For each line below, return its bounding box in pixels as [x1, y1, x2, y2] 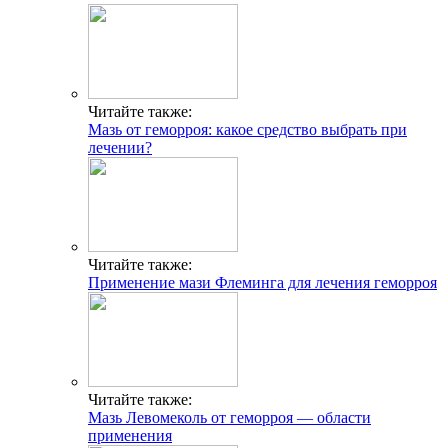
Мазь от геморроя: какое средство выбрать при [88, 121, 407, 139]
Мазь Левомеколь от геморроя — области [88, 409, 371, 427]
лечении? [88, 139, 152, 157]
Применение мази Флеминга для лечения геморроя [88, 274, 437, 292]
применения [88, 427, 172, 445]
